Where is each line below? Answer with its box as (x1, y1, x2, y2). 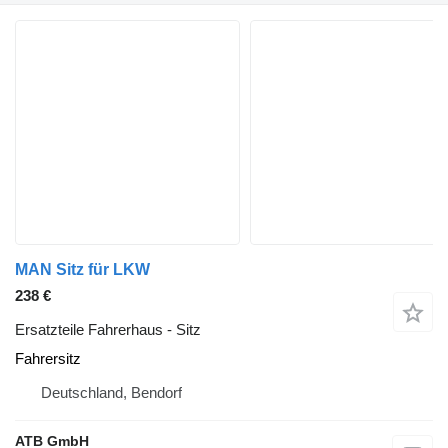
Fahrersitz (15, 350, 81, 368)
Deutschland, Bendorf (41, 384, 182, 402)
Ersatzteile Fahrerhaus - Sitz (15, 321, 201, 339)
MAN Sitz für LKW (15, 261, 150, 279)
